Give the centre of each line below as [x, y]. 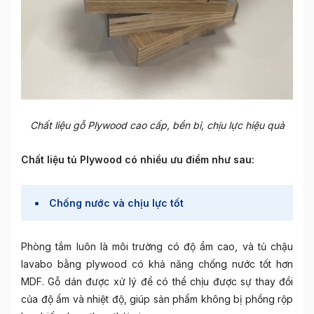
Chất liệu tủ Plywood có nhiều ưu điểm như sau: [138, 159]
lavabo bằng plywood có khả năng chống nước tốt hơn [157, 264]
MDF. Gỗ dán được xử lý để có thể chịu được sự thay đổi [157, 281]
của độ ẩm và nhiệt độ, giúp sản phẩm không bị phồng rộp [157, 299]
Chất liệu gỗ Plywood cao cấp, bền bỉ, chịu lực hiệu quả [157, 125]
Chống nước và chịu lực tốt [116, 203]
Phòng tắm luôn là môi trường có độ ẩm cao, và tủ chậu [157, 246]
